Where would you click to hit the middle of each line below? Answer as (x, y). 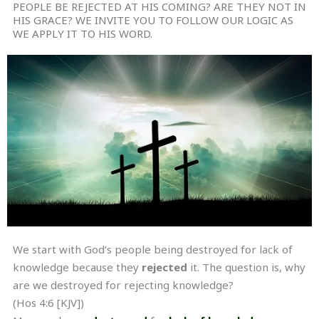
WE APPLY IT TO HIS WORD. (83, 33)
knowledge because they (77, 267)
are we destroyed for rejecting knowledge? (123, 284)
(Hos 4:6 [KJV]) (48, 302)
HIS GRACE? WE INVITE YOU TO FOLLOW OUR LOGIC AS (153, 20)
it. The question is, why (246, 267)
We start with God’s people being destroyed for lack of (153, 249)
